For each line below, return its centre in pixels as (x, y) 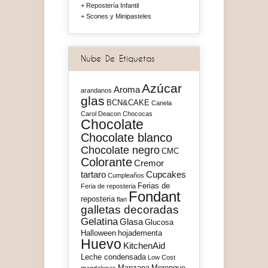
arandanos (96, 91)
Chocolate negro (120, 150)
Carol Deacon (101, 114)
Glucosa (159, 223)
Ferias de (154, 186)
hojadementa (140, 233)
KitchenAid (144, 246)
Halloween (98, 233)
